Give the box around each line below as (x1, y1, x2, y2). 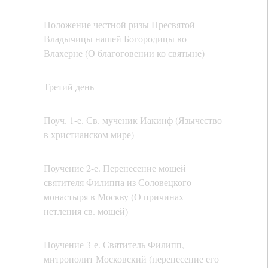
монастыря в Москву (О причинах (44, 190, 184, 203)
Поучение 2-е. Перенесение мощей (44, 162, 186, 175)
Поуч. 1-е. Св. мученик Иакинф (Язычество (44, 114, 222, 127)
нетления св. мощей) (44, 205, 128, 218)
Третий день (44, 80, 94, 93)
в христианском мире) (44, 128, 134, 141)
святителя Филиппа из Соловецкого (44, 176, 191, 189)
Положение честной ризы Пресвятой (44, 18, 195, 31)
